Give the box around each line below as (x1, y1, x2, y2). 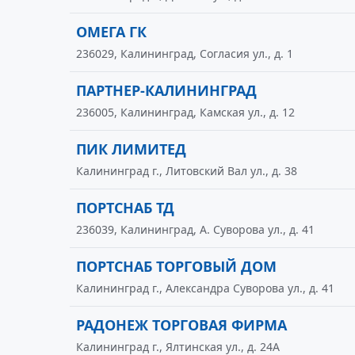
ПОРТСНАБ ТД (76, 198, 174, 217)
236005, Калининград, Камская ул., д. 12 (76, 105, 295, 120)
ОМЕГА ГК (76, 22, 147, 41)
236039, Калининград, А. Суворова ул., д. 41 (76, 222, 315, 237)
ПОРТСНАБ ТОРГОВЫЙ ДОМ (76, 257, 277, 276)
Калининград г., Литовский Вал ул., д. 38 (76, 163, 297, 178)
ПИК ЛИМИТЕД (76, 139, 186, 158)
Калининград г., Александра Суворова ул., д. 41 (76, 281, 334, 296)
